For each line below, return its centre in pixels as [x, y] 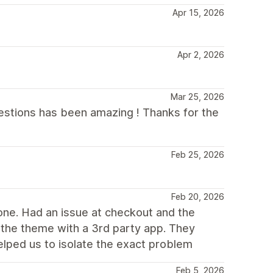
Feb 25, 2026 [198, 154]
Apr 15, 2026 [198, 12]
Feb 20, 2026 [198, 197]
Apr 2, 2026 [201, 55]
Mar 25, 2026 [197, 97]
